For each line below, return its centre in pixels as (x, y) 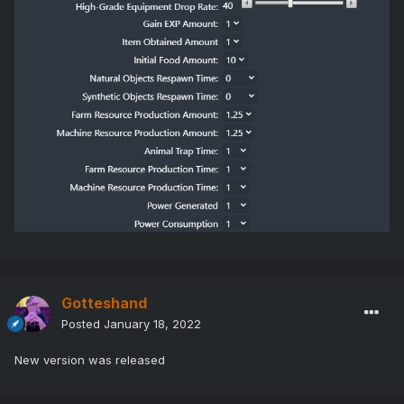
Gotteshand (104, 303)
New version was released (90, 360)
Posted (83, 324)
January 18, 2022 (152, 324)
